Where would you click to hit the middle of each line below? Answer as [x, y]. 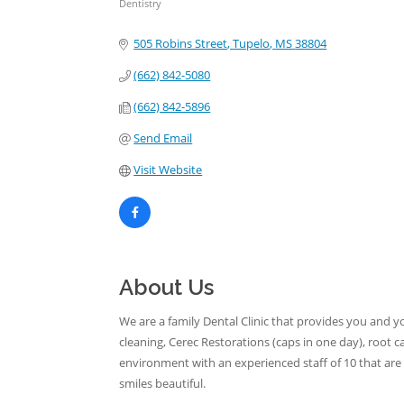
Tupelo [252, 43]
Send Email [163, 138]
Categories [155, 16]
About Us [166, 287]
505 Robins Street [181, 43]
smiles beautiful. [162, 383]
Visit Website [168, 170]
